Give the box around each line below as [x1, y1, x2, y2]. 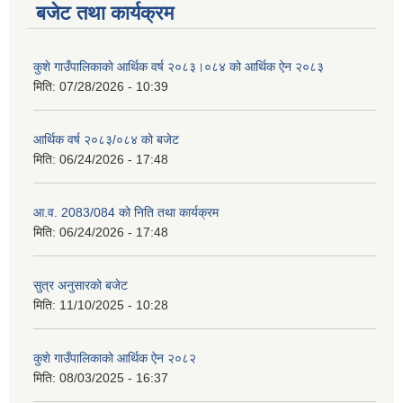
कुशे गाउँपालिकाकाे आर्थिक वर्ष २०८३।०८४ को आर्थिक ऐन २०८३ [33, 59, 324, 75]
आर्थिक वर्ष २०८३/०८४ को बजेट [33, 132, 179, 148]
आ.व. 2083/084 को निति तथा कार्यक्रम [33, 205, 219, 220]
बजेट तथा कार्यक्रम [36, 2, 174, 25]
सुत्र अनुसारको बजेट [33, 278, 128, 293]
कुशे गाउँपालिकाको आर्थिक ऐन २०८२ [33, 351, 196, 366]
